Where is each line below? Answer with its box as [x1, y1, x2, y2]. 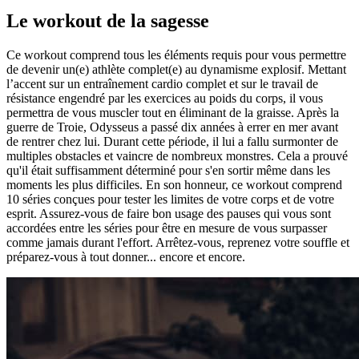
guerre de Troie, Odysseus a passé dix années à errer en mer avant [6, 119, 338, 134]
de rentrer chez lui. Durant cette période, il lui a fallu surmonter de [6, 134, 338, 148]
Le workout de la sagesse [6, 10, 209, 31]
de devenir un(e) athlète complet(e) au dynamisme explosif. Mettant [6, 62, 346, 76]
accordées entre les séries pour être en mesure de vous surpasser [6, 220, 327, 235]
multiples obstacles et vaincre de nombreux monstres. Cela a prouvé [6, 148, 348, 163]
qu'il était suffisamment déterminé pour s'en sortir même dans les [6, 163, 330, 177]
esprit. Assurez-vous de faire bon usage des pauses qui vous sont [6, 206, 331, 220]
